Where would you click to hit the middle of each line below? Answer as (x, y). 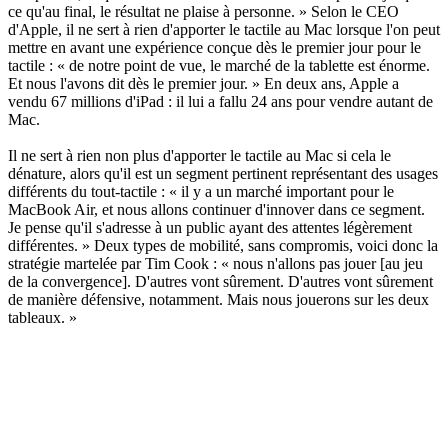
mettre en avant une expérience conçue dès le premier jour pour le (214, 47)
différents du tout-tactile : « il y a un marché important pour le (201, 191)
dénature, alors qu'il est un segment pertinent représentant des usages (223, 173)
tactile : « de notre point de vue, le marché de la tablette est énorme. (219, 65)
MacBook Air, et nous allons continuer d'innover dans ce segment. (216, 209)
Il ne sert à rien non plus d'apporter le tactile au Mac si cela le (199, 155)
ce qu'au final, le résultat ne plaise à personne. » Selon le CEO (203, 11)
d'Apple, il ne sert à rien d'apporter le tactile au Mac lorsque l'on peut (224, 29)
